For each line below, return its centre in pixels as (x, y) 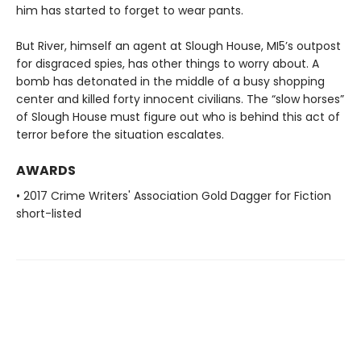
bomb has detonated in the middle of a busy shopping (170, 82)
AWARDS (46, 171)
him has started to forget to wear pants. (130, 11)
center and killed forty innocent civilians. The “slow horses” (180, 100)
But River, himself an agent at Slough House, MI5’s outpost (178, 46)
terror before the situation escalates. (120, 135)
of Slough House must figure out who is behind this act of (178, 117)
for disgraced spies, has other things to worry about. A (168, 64)
